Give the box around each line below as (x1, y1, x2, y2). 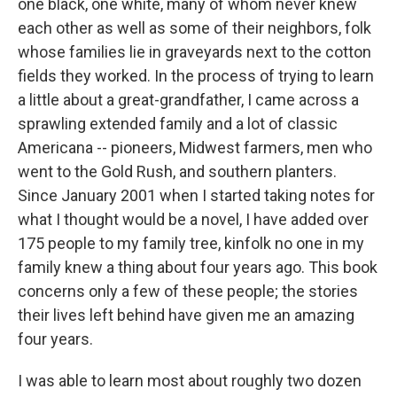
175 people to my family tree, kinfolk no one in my (18, 234, 364, 253)
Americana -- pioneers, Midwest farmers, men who (18, 138, 372, 157)
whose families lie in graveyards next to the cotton (18, 43, 371, 61)
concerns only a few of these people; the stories (18, 282, 358, 300)
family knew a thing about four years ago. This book (18, 258, 378, 276)
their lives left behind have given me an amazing (18, 306, 354, 324)
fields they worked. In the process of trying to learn (18, 66, 374, 85)
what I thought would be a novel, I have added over (18, 210, 369, 229)
